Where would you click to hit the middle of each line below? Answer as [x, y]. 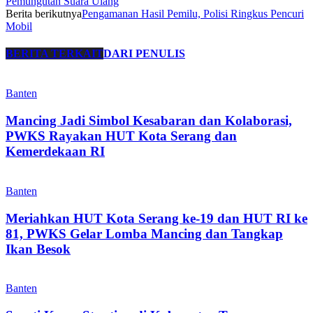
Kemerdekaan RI [55, 152]
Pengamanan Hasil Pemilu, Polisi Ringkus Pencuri [193, 13]
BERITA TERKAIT [54, 54]
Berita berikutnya [44, 13]
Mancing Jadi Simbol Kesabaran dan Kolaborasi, [149, 121]
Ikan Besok [38, 249]
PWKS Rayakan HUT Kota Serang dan [121, 136]
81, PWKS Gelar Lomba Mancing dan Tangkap [144, 233]
